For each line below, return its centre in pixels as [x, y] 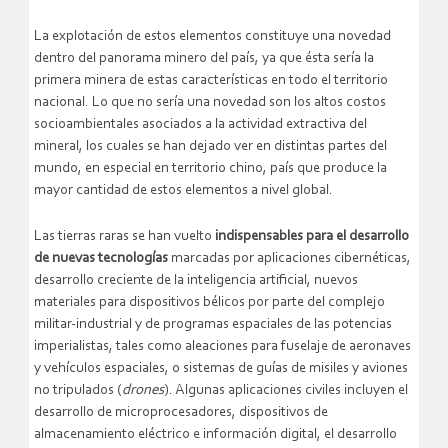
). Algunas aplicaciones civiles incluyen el [286, 390]
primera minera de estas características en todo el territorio [211, 80]
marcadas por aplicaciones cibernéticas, [289, 258]
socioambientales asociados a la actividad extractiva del [200, 124]
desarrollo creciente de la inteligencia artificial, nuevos [196, 280]
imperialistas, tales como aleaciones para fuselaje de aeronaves [222, 346]
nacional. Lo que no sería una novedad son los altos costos [210, 102]
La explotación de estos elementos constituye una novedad [212, 36]
